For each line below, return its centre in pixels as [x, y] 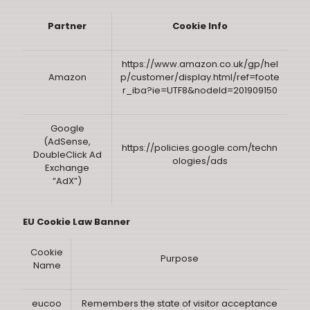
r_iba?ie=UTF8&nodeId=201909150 [200, 90]
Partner [67, 26]
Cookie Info [200, 26]
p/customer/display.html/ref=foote [200, 77]
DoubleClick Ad [67, 155]
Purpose [179, 258]
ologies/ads [200, 161]
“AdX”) [67, 181]
